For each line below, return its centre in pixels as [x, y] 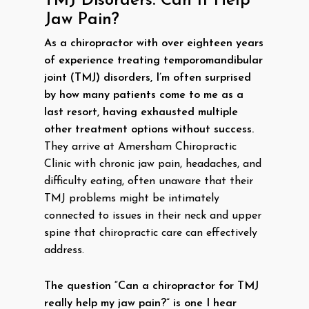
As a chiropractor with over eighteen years [154, 43]
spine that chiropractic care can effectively [151, 233]
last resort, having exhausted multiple [141, 112]
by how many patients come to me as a [144, 95]
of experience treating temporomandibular [153, 61]
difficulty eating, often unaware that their [149, 181]
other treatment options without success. [149, 130]
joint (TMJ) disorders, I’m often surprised [148, 78]
